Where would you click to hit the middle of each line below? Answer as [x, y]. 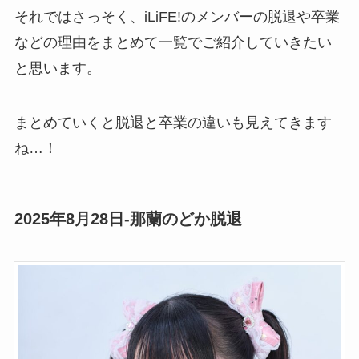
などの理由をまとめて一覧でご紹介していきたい [173, 43]
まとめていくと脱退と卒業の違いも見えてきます [173, 123]
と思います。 [57, 69]
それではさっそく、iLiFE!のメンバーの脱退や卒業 [177, 17]
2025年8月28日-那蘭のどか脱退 [128, 219]
